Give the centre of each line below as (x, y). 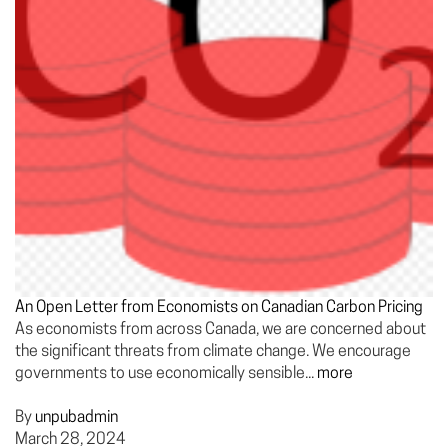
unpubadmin (76, 418)
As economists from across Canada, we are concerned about (220, 330)
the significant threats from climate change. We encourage (213, 352)
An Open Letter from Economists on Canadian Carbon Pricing (219, 308)
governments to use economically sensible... (166, 374)
